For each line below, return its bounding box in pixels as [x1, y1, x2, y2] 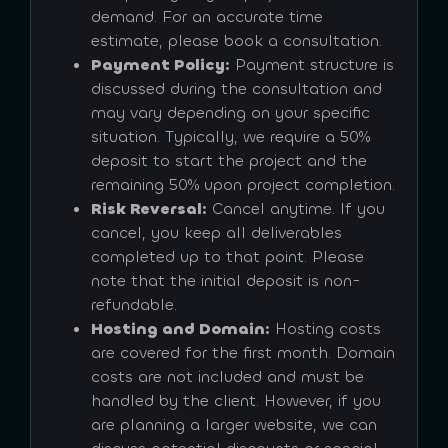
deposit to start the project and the [91, 150, 367, 172]
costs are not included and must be [91, 366, 364, 388]
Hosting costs [270, 318, 381, 340]
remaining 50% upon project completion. [91, 174, 395, 196]
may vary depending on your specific [91, 102, 370, 124]
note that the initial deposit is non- [91, 270, 361, 292]
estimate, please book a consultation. [91, 30, 382, 52]
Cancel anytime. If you [207, 198, 385, 220]
